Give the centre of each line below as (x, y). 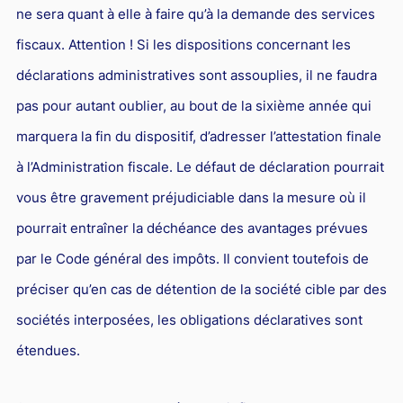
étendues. (48, 350)
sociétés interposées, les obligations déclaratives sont (189, 319)
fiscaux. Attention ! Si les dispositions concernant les (183, 44)
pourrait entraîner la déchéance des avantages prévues (192, 228)
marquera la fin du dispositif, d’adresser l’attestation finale (198, 136)
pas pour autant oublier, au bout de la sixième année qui (193, 105)
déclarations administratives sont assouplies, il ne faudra (196, 75)
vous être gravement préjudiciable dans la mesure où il (191, 197)
